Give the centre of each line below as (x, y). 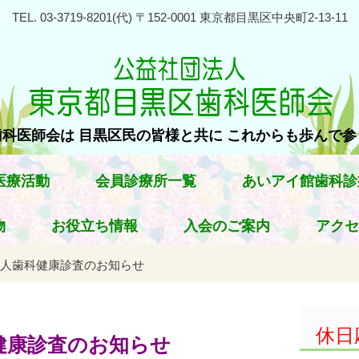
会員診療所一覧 (146, 181)
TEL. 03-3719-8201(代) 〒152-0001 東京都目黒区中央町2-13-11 (179, 17)
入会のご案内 (227, 226)
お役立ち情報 (95, 226)
